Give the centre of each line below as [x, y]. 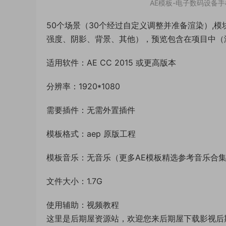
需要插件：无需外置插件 [91, 110]
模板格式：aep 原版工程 [91, 134]
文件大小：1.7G [74, 181]
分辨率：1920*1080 [83, 86]
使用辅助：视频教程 [83, 205]
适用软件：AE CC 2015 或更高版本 [111, 63]
